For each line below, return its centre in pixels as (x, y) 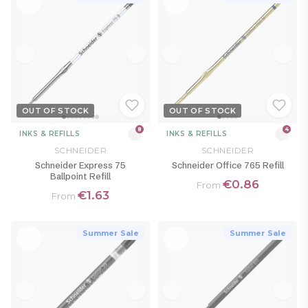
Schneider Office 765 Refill (228, 165)
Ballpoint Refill (80, 176)
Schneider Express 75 (80, 165)
